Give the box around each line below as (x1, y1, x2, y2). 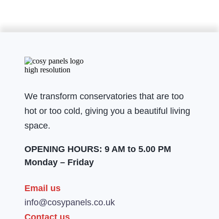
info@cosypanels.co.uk (24, 197, 115, 208)
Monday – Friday (24, 157, 94, 168)
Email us (24, 183, 61, 194)
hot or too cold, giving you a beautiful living (24, 106, 190, 116)
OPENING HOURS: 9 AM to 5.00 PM (24, 144, 171, 154)
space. (24, 121, 50, 131)
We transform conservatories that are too (24, 91, 184, 102)
